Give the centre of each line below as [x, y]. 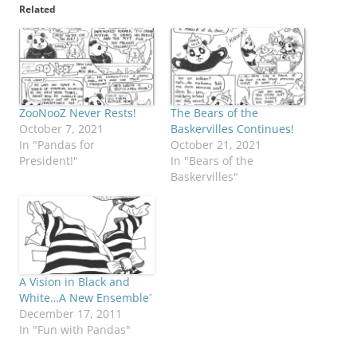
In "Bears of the [212, 161]
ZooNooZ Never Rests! [78, 113]
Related [37, 10]
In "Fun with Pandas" [75, 329]
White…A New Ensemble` [86, 297]
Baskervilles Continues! [232, 129]
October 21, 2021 [216, 145]
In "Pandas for [57, 145]
